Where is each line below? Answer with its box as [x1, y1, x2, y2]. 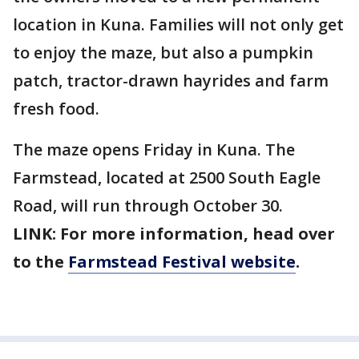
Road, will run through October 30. [13, 195, 283, 216]
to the [13, 251, 68, 272]
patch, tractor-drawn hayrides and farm [13, 70, 329, 91]
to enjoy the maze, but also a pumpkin [13, 42, 313, 63]
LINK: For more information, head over [13, 223, 335, 244]
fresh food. [13, 98, 99, 119]
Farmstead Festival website [68, 251, 296, 272]
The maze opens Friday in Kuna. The [13, 139, 295, 160]
